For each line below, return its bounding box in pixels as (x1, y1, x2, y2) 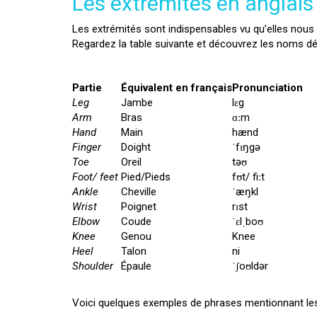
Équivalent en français (121, 81, 232, 94)
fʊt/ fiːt (232, 171, 265, 183)
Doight (121, 141, 151, 154)
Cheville (121, 185, 156, 198)
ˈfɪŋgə (232, 141, 260, 154)
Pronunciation (232, 81, 303, 94)
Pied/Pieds (121, 171, 171, 183)
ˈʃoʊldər (232, 260, 268, 272)
